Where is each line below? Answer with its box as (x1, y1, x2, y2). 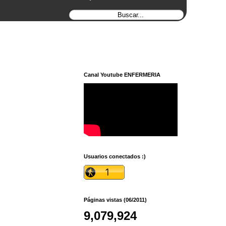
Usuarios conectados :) (84, 153, 146, 159)
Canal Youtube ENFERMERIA (84, 72, 160, 78)
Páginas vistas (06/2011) (84, 197, 147, 203)
